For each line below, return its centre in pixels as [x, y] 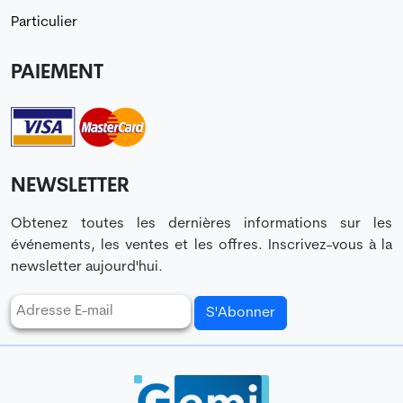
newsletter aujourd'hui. [87, 268]
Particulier [44, 22]
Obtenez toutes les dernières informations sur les [201, 224]
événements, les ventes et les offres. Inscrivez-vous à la [201, 246]
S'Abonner [241, 313]
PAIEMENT [57, 73]
